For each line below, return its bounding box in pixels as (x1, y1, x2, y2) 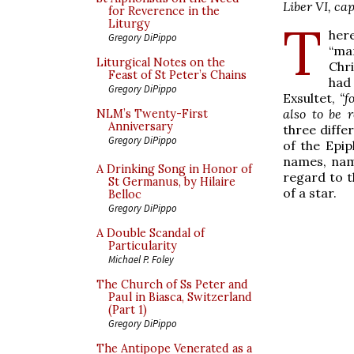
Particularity (108, 239, 177, 253)
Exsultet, (283, 89, 340, 106)
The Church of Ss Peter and (96, 277, 248, 292)
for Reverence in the (108, 4, 220, 18)
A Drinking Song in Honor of (96, 162, 252, 176)
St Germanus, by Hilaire (108, 175, 235, 189)
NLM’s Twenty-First (96, 107, 208, 121)
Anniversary (108, 119, 173, 134)
